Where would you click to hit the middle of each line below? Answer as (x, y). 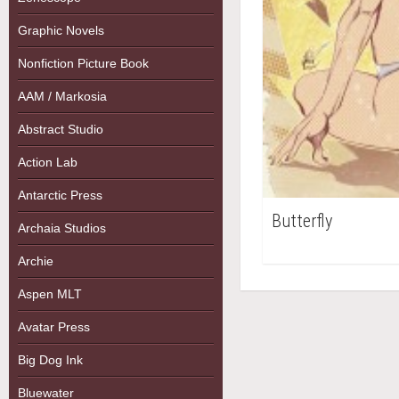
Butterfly (302, 221)
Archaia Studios (62, 228)
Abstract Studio (61, 129)
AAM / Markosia (62, 96)
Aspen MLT (50, 294)
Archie (36, 261)
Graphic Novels (61, 30)
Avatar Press (54, 327)
